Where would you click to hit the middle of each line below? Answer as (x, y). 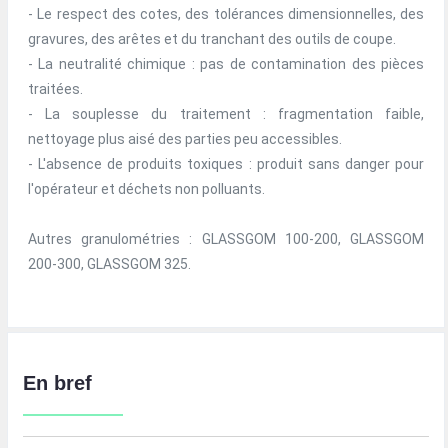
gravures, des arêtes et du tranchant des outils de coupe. (212, 39)
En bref (57, 383)
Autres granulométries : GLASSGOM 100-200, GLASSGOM (226, 239)
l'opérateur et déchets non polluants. (146, 189)
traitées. (55, 89)
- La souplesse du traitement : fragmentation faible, (226, 114)
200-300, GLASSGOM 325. (109, 264)
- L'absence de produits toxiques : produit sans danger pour (226, 164)
